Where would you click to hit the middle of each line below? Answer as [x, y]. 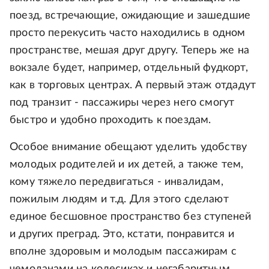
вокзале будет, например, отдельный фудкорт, [129, 68]
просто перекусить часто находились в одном [128, 33]
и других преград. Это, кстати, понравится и [122, 234]
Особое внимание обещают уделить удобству [128, 147]
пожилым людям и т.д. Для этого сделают [119, 199]
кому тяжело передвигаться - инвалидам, [116, 182]
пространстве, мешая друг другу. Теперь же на [129, 50]
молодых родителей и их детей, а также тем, [127, 164]
